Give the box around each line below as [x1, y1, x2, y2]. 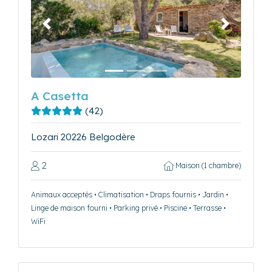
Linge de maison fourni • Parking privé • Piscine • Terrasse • [31, 203, 226, 213]
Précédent [46, 23, 90, 35]
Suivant [224, 23, 256, 35]
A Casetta [31, 89, 89, 104]
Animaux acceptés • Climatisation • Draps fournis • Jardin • [31, 190, 228, 200]
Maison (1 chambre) [174, 161, 241, 171]
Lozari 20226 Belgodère [31, 131, 135, 143]
